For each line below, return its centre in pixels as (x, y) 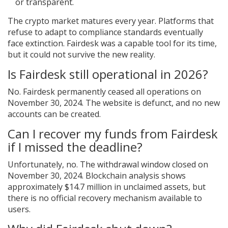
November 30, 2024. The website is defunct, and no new (114, 103)
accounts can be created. (54, 114)
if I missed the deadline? (75, 147)
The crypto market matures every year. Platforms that (111, 21)
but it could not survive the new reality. (81, 55)
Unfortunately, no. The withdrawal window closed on (108, 165)
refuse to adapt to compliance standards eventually (105, 32)
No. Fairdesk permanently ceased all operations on (104, 92)
